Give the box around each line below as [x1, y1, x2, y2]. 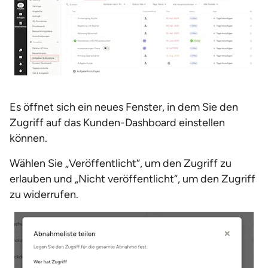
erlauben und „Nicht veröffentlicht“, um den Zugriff [10, 172, 255, 185]
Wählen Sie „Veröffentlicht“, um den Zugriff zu [10, 157, 232, 170]
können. [10, 132, 47, 145]
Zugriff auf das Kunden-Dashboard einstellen [10, 116, 225, 129]
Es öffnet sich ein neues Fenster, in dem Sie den [10, 100, 238, 114]
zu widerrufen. [10, 188, 78, 201]
